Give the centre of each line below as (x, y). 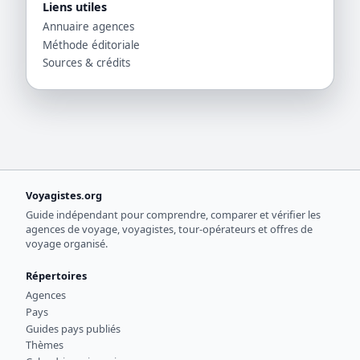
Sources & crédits (86, 63)
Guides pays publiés (73, 328)
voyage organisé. (67, 243)
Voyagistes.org (64, 196)
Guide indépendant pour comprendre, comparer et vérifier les (173, 214)
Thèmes (45, 345)
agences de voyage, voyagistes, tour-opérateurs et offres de (169, 229)
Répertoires (56, 276)
